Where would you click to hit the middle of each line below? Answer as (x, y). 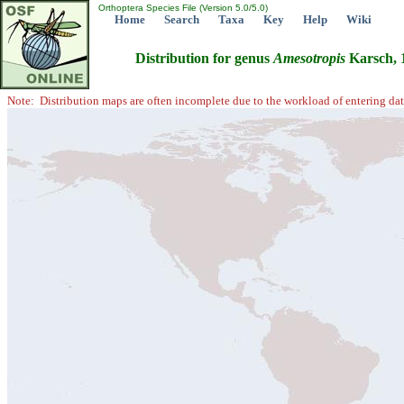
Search (182, 19)
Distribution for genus (204, 59)
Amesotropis (309, 59)
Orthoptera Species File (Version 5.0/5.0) (182, 8)
